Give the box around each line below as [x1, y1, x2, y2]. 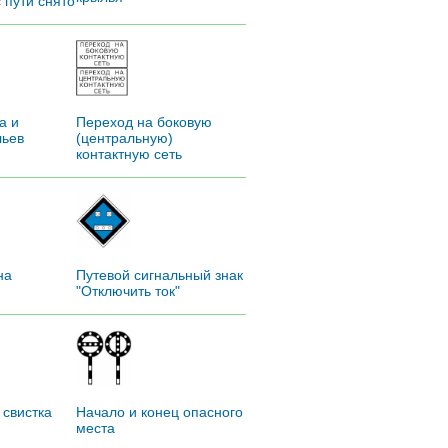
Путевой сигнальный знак [76, 266, 243, 283]
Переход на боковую [76, 113, 212, 130]
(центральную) [76, 129, 173, 146]
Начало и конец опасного [76, 403, 243, 420]
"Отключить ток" [76, 282, 180, 299]
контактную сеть [76, 145, 182, 162]
